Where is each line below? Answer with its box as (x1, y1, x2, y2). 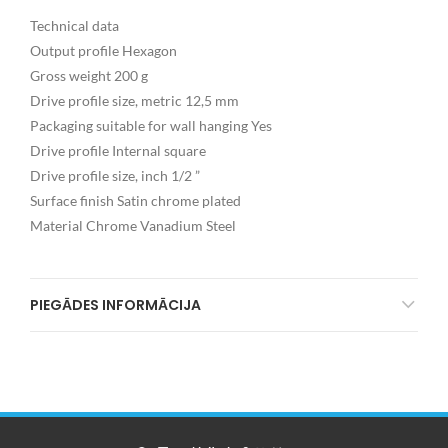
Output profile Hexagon (30, 42, 177, 59)
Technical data (30, 17, 119, 34)
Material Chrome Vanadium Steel (30, 217, 236, 234)
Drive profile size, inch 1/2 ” (30, 167, 200, 184)
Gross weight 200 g (30, 67, 148, 84)
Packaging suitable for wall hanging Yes (30, 117, 272, 134)
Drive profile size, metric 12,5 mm (30, 92, 239, 109)
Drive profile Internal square (30, 142, 206, 159)
